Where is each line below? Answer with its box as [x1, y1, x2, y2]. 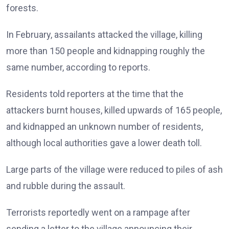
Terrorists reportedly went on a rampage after [6, 207, 190, 218]
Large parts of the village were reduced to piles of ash [6, 164, 223, 175]
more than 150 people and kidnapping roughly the [6, 45, 205, 56]
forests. [6, 3, 38, 13]
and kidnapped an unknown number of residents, [6, 121, 203, 132]
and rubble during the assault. [6, 180, 125, 191]
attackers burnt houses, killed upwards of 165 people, [6, 105, 222, 116]
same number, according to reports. [6, 62, 150, 73]
